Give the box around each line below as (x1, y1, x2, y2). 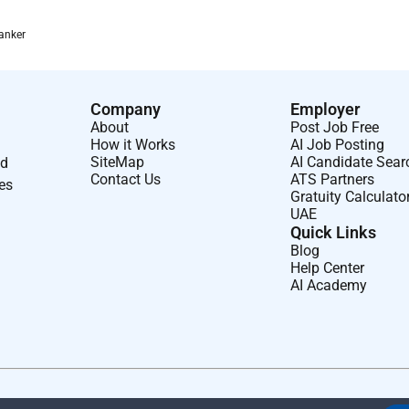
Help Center (290, 258, 365, 277)
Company (90, 99, 162, 119)
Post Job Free (290, 118, 380, 136)
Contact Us (90, 170, 162, 188)
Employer (290, 99, 361, 119)
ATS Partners (290, 170, 375, 188)
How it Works (90, 135, 176, 153)
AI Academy (290, 276, 368, 294)
